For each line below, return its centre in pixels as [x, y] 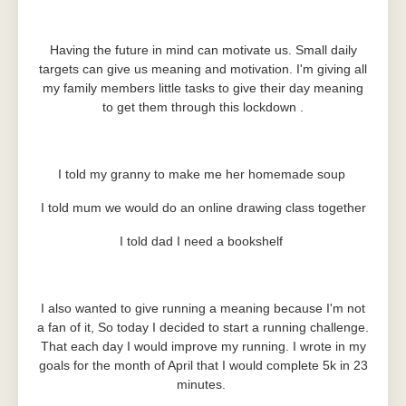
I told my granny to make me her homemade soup [203, 174]
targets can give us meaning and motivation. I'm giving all [203, 69]
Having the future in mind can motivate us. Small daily [203, 50]
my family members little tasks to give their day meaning [203, 88]
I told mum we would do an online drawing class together [203, 208]
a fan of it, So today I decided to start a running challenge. [203, 327]
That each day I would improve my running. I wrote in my [203, 346]
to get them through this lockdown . [203, 107]
